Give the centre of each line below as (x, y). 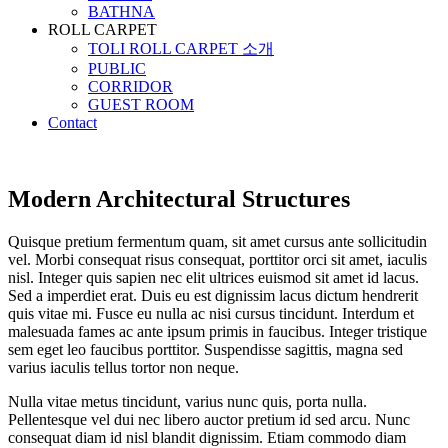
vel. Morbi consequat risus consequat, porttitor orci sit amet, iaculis (217, 259)
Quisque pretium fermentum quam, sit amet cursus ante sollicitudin (217, 241)
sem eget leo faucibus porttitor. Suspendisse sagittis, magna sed (205, 349)
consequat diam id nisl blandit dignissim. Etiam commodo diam (207, 437)
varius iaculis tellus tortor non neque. (123, 367)
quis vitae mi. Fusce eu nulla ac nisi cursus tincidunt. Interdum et (211, 313)
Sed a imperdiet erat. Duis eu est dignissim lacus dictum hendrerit (213, 295)
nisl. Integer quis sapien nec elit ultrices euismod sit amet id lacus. (213, 277)
